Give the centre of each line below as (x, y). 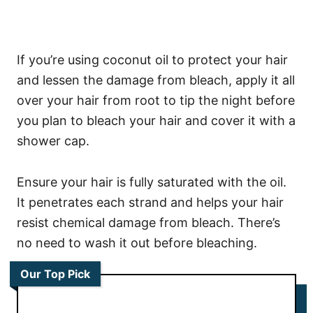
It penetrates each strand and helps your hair (150, 203)
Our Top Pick (55, 274)
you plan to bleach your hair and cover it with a (156, 121)
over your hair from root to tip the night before (156, 101)
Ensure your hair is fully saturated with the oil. (152, 182)
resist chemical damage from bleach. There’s (148, 223)
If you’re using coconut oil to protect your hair (152, 60)
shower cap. (53, 141)
